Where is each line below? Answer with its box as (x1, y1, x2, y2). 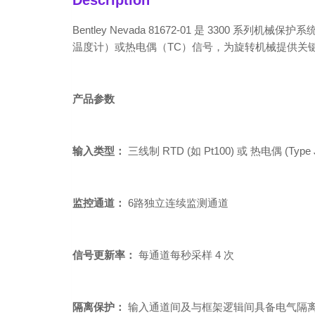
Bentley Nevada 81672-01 (72, 24, 191, 37)
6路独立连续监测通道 (125, 197, 229, 210)
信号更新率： (72, 249, 136, 262)
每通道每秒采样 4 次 (136, 249, 234, 262)
